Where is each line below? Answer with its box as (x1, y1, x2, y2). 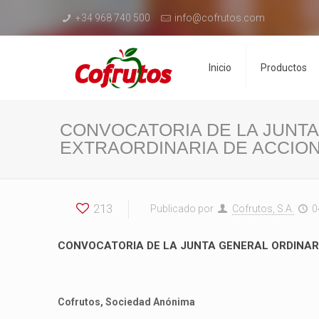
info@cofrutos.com (174, 12, 266, 23)
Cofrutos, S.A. (231, 203, 294, 214)
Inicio (209, 62, 231, 73)
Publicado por (150, 203, 216, 214)
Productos (261, 62, 307, 73)
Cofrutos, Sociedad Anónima (58, 296, 195, 308)
